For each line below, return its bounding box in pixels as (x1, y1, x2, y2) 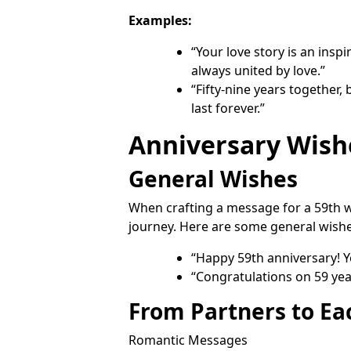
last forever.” (191, 99, 265, 117)
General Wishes (128, 163, 298, 194)
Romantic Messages (128, 331, 248, 349)
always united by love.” (191, 61, 325, 79)
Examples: (128, 11, 192, 29)
